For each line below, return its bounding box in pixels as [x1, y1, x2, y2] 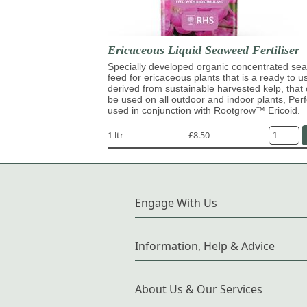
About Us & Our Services [135, 281, 262, 297]
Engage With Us [135, 195, 217, 210]
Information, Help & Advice [135, 238, 275, 254]
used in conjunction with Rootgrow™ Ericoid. [108, 104, 300, 116]
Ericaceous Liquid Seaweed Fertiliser [108, 42, 299, 57]
